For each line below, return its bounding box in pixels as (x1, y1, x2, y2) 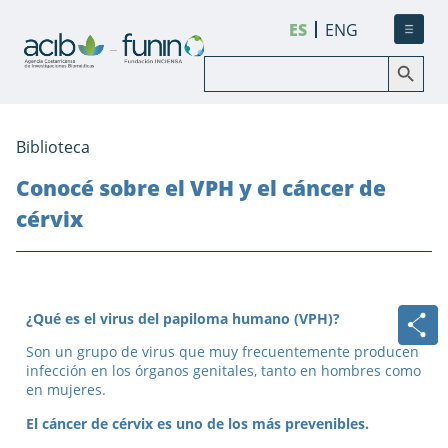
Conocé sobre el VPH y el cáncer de (16, 174, 386, 203)
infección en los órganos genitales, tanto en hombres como (26, 361, 421, 381)
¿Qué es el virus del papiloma (26, 308, 232, 328)
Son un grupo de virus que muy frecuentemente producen (26, 342, 419, 362)
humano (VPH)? (232, 308, 340, 328)
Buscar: (203, 53, 257, 71)
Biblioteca (16, 136, 90, 159)
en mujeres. (26, 380, 106, 400)
